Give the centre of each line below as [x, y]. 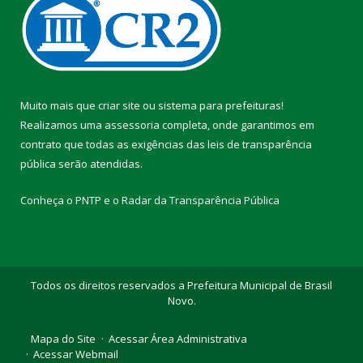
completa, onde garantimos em [237, 124]
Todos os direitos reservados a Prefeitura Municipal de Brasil [181, 285]
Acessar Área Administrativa [178, 338]
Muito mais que [59, 105]
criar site [119, 105]
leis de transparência [260, 144]
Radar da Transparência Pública [201, 200]
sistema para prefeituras [220, 105]
